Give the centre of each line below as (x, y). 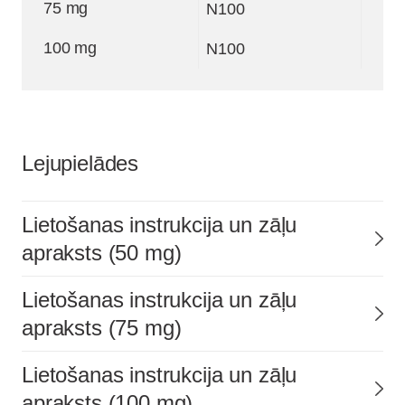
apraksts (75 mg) (102, 327)
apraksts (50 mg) (102, 252)
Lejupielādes (80, 163)
